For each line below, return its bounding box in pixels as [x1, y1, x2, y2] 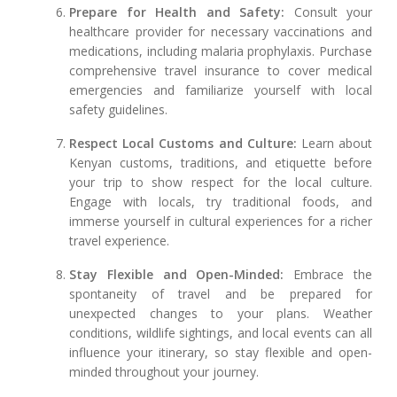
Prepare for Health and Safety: [69, 4, 285, 21]
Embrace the [284, 266, 373, 284]
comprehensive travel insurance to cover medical [69, 62, 372, 80]
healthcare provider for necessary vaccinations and [69, 23, 372, 41]
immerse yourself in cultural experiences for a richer [69, 213, 372, 230]
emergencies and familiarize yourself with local [69, 82, 372, 99]
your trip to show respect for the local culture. [69, 174, 372, 191]
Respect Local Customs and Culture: [69, 135, 297, 152]
